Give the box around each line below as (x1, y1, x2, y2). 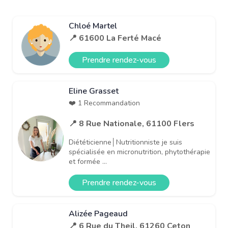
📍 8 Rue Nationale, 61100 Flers (69, 118, 194, 129)
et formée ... (69, 156, 107, 166)
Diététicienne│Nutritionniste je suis (69, 137, 182, 147)
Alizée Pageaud (69, 208, 128, 219)
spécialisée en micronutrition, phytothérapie (69, 147, 210, 157)
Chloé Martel (69, 20, 117, 32)
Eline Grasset (69, 85, 119, 97)
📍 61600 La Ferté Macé (69, 32, 161, 44)
